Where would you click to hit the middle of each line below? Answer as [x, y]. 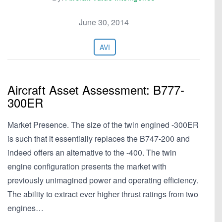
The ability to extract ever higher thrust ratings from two [103, 194]
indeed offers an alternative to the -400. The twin [92, 152]
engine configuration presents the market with [87, 166]
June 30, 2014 [104, 22]
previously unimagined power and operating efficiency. [103, 180]
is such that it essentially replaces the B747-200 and [99, 139]
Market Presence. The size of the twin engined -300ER [103, 125]
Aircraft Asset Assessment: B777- [96, 89]
